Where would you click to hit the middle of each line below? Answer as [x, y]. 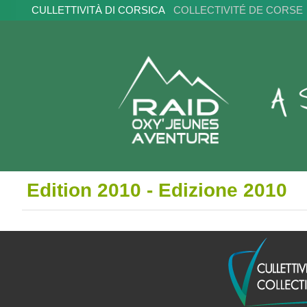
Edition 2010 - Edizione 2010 [157, 191]
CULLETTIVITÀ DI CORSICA [102, 10]
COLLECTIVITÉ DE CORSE [238, 10]
